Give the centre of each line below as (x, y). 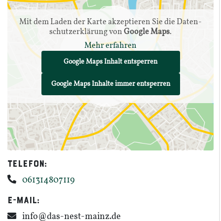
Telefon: (27, 164)
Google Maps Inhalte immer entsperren (110, 84)
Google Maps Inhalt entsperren (110, 62)
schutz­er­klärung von (87, 32)
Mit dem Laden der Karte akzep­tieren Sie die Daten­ (110, 22)
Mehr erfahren (110, 46)
